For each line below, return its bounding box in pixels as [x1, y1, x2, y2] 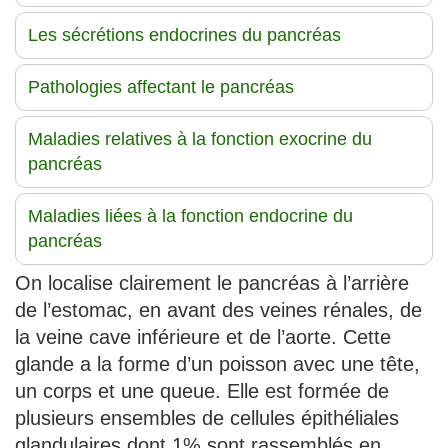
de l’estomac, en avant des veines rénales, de [15, 298, 422, 321]
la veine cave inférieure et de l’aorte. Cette [15, 325, 391, 348]
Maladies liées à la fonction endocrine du [28, 205, 353, 226]
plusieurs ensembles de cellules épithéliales [15, 406, 399, 429]
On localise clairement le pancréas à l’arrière [15, 271, 409, 294]
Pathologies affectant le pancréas [28, 76, 294, 97]
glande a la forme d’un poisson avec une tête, [15, 352, 420, 375]
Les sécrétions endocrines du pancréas [28, 24, 341, 45]
